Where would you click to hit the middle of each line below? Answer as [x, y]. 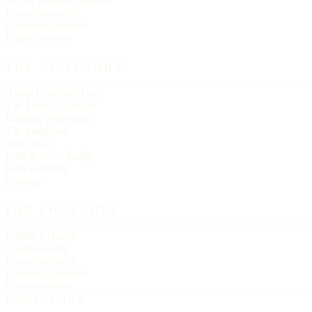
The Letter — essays [51, 106]
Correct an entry [41, 261]
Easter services [38, 38]
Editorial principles [47, 118]
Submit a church [41, 236]
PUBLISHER [47, 299]
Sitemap [23, 181]
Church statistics [41, 13]
